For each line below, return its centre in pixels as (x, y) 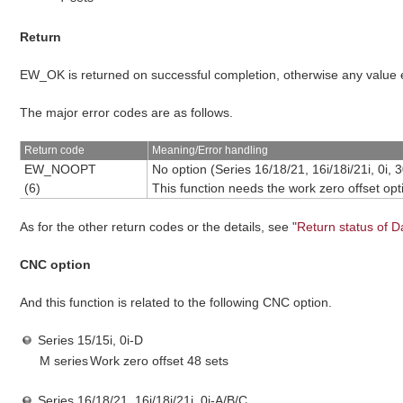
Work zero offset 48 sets (160, 360)
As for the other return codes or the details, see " (159, 226)
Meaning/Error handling (210, 150)
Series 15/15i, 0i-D (91, 340)
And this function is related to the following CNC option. (176, 302)
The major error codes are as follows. (127, 112)
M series (64, 360)
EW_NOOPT (60, 169)
